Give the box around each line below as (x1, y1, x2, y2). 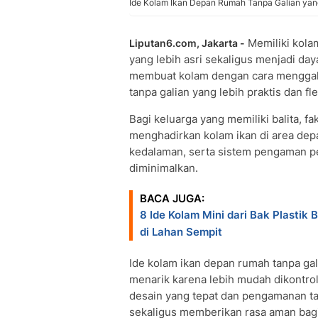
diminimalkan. (129, 161, 198, 175)
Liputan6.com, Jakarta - (129, 37, 245, 49)
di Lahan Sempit (140, 225, 222, 238)
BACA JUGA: (140, 192, 204, 205)
